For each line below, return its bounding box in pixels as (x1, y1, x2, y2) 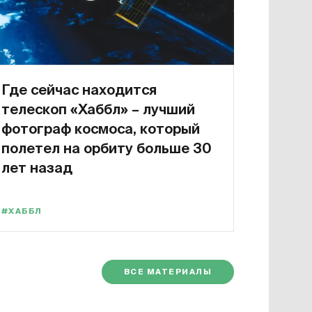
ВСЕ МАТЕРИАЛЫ (123, 267, 212, 276)
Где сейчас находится (1, 81, 157, 97)
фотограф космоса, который (1, 120, 200, 136)
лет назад (1, 159, 72, 175)
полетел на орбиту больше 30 (1, 140, 212, 156)
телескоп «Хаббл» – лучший (1, 101, 195, 117)
